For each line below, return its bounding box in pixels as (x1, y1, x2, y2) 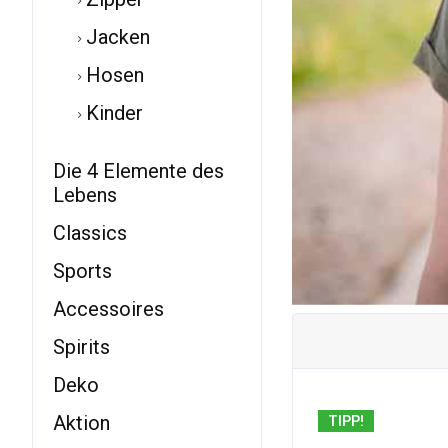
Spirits (53, 335, 110, 359)
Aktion (53, 411, 110, 435)
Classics (53, 221, 127, 245)
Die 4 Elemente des (53, 159, 224, 183)
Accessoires (53, 297, 164, 321)
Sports (53, 259, 112, 283)
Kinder (81, 101, 143, 125)
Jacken (81, 25, 150, 49)
